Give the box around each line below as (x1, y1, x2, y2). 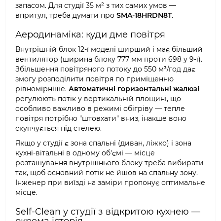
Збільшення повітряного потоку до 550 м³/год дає (15, 65, 195, 74)
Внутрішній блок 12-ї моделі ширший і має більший (15, 45, 203, 54)
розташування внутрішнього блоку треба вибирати (15, 158, 204, 167)
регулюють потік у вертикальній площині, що (15, 94, 181, 103)
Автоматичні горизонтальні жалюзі (69, 84, 199, 93)
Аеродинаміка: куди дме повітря (15, 29, 165, 40)
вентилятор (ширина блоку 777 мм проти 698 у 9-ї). (15, 55, 202, 64)
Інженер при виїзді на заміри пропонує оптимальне (15, 178, 205, 187)
